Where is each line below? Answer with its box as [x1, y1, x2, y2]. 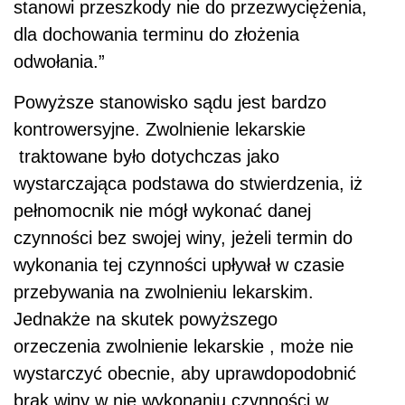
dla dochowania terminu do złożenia [14, 24, 299, 44]
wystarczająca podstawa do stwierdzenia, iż [14, 173, 363, 193]
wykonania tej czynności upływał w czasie [14, 254, 344, 275]
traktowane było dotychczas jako [14, 146, 279, 166]
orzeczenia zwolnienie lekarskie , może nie [14, 335, 353, 356]
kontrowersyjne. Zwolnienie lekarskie [14, 118, 306, 139]
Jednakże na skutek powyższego [14, 308, 278, 329]
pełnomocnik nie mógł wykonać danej [14, 200, 311, 221]
